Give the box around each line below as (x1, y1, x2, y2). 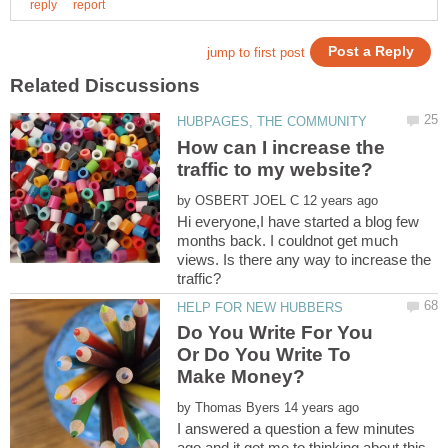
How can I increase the (177, 136, 386, 158)
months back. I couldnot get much (177, 231, 399, 249)
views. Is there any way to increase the (177, 250, 432, 268)
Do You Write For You (177, 322, 374, 344)
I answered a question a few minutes (177, 420, 416, 438)
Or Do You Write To (177, 344, 352, 366)
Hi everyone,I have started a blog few (177, 212, 420, 230)
